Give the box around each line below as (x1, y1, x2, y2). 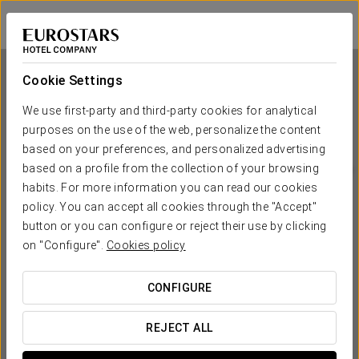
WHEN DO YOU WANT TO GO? (55, 321, 222, 332)
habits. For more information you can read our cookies (22, 181, 318, 194)
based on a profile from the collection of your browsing (22, 162, 320, 175)
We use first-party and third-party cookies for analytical (22, 104, 317, 117)
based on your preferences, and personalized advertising (22, 143, 326, 155)
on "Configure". (22, 239, 107, 252)
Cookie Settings (22, 73, 123, 88)
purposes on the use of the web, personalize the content (22, 123, 321, 136)
